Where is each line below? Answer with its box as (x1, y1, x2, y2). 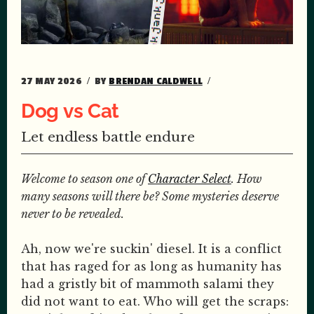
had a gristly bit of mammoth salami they (21, 277, 274, 292)
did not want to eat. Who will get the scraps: (21, 294, 289, 309)
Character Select (148, 171, 231, 186)
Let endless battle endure (21, 128, 195, 145)
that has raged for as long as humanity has (21, 259, 282, 274)
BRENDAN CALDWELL (109, 74, 203, 87)
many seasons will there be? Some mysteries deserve (21, 189, 279, 203)
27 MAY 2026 (21, 74, 82, 87)
